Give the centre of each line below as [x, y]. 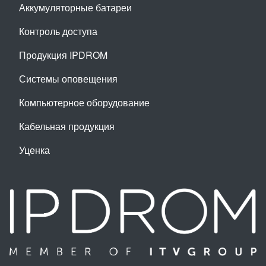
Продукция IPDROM [63, 55]
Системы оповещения [68, 79]
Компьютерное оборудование [84, 102]
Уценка [34, 150]
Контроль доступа [58, 31]
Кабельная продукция [67, 126]
